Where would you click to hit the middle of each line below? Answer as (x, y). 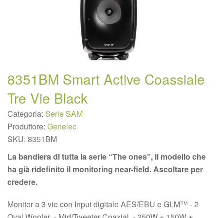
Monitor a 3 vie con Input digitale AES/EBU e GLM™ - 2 (103, 204)
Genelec (62, 126)
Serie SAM (64, 114)
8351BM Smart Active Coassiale (106, 79)
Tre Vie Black (47, 98)
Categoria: (26, 114)
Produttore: (27, 126)
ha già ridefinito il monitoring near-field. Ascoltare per (105, 169)
